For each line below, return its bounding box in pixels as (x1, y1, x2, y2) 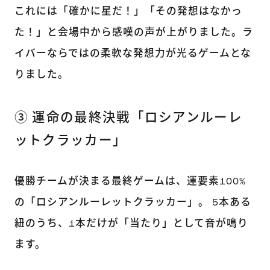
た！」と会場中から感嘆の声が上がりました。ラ (14, 27, 253, 38)
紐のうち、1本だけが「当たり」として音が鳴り (14, 218, 248, 229)
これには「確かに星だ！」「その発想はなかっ (14, 6, 242, 17)
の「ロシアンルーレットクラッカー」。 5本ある (14, 197, 251, 208)
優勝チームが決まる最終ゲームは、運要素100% (14, 176, 246, 187)
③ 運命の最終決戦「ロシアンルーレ (14, 111, 242, 125)
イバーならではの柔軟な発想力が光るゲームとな (14, 48, 251, 59)
